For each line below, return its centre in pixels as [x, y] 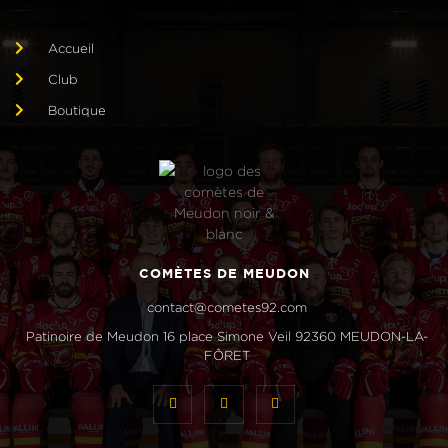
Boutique [76, 109]
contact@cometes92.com [226, 306]
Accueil [70, 47]
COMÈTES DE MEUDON [224, 272]
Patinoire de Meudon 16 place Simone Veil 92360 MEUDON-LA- [226, 335]
